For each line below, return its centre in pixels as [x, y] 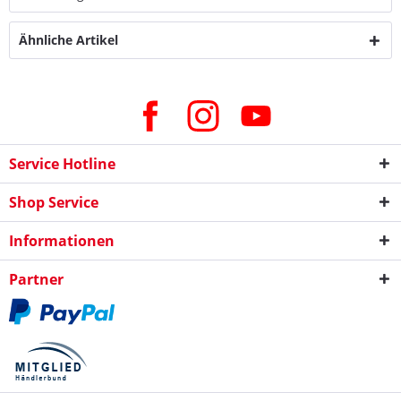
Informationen [62, 241]
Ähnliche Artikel [68, 40]
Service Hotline [62, 164]
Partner [36, 279]
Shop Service [54, 202]
